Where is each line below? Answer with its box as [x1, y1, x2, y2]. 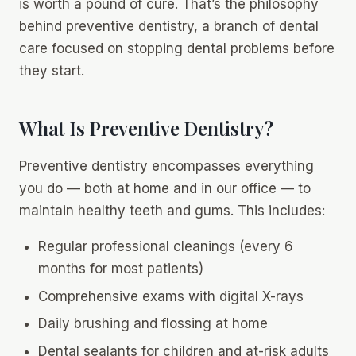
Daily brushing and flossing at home [37, 315, 268, 332]
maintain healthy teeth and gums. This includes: [19, 202, 325, 219]
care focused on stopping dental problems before [19, 41, 335, 56]
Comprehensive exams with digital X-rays [37, 288, 304, 304]
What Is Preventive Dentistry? [19, 115, 274, 141]
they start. [19, 63, 84, 79]
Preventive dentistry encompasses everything [19, 157, 314, 174]
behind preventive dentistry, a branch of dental [19, 18, 319, 34]
